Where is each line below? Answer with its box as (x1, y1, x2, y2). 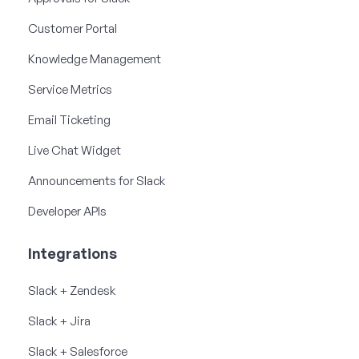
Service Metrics (28, 81, 112, 97)
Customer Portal (28, 20, 117, 36)
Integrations (28, 244, 117, 262)
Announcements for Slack (28, 172, 165, 188)
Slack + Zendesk (28, 282, 115, 298)
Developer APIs (28, 203, 107, 219)
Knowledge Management (28, 50, 161, 67)
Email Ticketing (28, 111, 111, 127)
